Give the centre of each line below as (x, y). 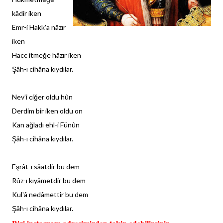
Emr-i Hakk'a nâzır (39, 27)
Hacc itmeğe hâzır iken (47, 55)
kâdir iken (27, 13)
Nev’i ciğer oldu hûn (42, 97)
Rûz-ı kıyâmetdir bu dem (49, 180)
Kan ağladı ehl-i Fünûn (46, 125)
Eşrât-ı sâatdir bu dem (46, 167)
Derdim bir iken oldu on (47, 111)
